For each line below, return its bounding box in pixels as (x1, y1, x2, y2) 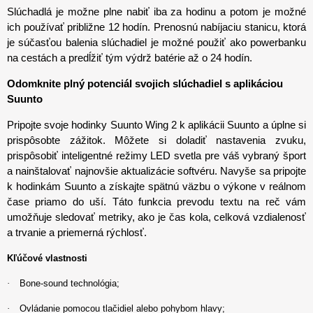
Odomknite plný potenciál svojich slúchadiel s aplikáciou (7, 78, 283, 89)
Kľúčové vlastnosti (7, 252, 87, 263)
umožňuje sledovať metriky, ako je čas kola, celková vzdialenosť (7, 211, 306, 223)
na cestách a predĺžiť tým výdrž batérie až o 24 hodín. (7, 52, 252, 64)
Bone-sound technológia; (20, 277, 119, 289)
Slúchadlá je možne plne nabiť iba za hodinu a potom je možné (7, 6, 306, 17)
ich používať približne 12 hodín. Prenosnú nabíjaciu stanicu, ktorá (7, 21, 306, 33)
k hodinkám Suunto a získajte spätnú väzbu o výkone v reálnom (7, 180, 306, 192)
